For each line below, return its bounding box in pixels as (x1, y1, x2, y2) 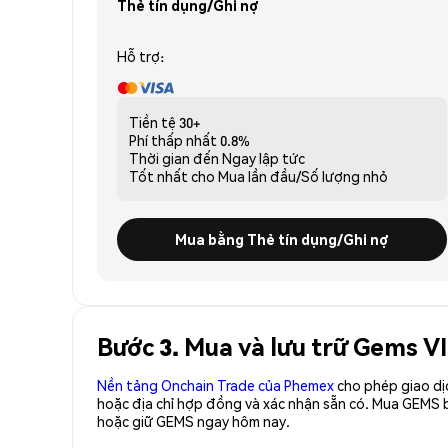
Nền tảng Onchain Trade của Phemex (97, 375, 334, 394)
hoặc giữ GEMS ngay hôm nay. (97, 411, 290, 430)
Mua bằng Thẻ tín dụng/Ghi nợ (175, 229, 389, 248)
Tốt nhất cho (129, 166, 215, 185)
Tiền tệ (129, 112, 176, 131)
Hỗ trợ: (117, 46, 164, 65)
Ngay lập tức (222, 148, 305, 167)
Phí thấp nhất (129, 130, 217, 149)
